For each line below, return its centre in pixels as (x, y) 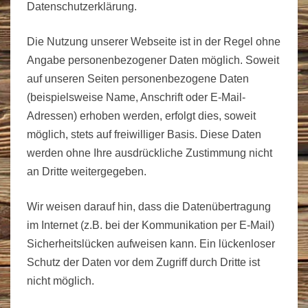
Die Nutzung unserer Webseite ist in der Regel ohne (154, 41)
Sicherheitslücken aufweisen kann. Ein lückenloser (151, 243)
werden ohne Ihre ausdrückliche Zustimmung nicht (150, 153)
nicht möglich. (60, 280)
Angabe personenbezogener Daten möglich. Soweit (153, 60)
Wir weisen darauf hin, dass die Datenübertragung (149, 206)
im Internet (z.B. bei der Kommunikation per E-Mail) (151, 225)
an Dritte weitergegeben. (87, 171)
